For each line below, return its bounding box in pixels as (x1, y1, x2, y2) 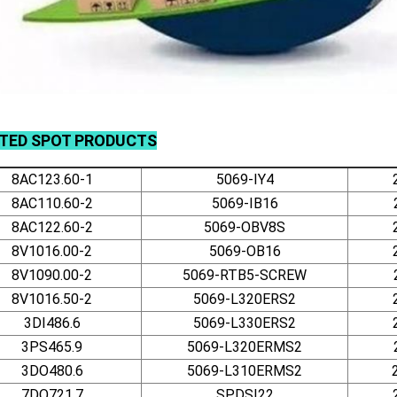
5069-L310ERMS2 (187, 362, 302, 379)
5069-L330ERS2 (193, 314, 296, 331)
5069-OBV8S (204, 218, 285, 236)
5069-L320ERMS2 (187, 338, 302, 355)
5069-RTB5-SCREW (183, 266, 307, 284)
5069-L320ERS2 (193, 290, 296, 307)
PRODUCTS (74, 130, 157, 150)
